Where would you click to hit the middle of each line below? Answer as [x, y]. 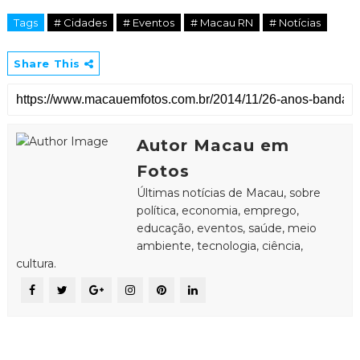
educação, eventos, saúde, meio [226, 228]
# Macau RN [221, 22]
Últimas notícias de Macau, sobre [228, 192]
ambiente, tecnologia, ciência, [219, 245]
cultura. [36, 263]
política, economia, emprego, [217, 210]
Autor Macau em [213, 145]
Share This [49, 63]
